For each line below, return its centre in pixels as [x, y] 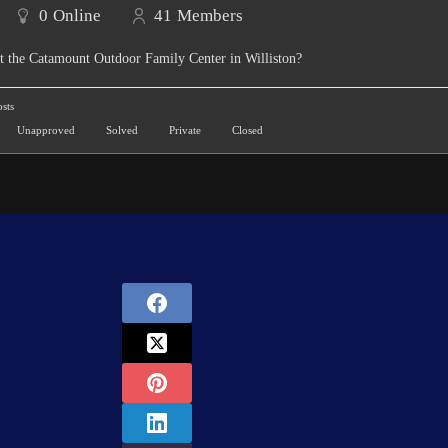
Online [77, 15]
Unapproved [44, 130]
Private [183, 130]
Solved [120, 130]
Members [210, 15]
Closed [246, 130]
